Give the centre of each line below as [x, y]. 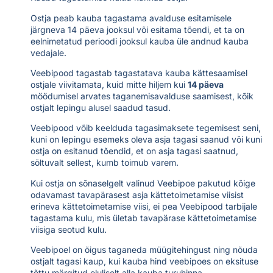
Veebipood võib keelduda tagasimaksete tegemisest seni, [146, 128]
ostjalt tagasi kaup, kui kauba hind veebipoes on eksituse [144, 261]
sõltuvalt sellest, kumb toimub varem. [105, 163]
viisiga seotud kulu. [69, 229]
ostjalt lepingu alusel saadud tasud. [101, 108]
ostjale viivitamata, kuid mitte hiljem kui [109, 84]
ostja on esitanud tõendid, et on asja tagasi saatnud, [134, 151]
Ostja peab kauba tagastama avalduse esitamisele [131, 18]
